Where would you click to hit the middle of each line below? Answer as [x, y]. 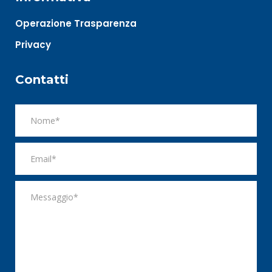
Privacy [33, 45]
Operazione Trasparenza [76, 24]
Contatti [42, 80]
